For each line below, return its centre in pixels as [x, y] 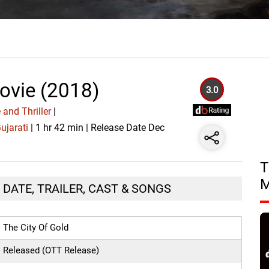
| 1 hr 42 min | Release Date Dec [97, 128]
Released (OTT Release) [51, 251]
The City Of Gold [36, 228]
